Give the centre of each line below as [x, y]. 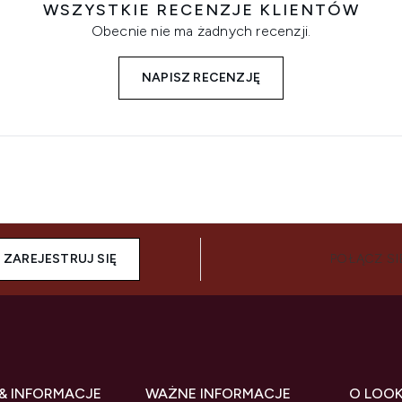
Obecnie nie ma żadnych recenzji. [201, 31]
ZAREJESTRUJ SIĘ [61, 259]
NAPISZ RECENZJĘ [201, 78]
